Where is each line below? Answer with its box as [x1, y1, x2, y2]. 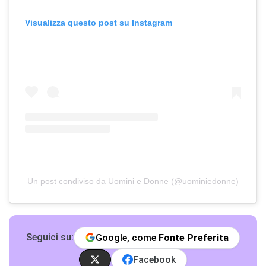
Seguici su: [26, 232, 74, 243]
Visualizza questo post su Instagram [25, 18, 172, 28]
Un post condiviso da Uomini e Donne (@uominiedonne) [27, 176, 239, 186]
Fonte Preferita [159, 232, 229, 243]
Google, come [96, 232, 159, 243]
